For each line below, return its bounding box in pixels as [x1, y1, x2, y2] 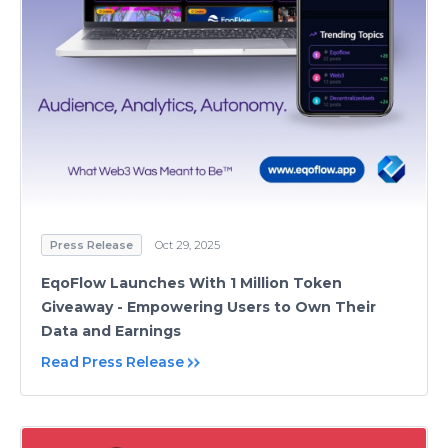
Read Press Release [41, 353, 184, 371]
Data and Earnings [41, 322, 181, 340]
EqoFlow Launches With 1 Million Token [41, 274, 342, 292]
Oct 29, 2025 [155, 238, 220, 252]
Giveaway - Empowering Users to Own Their [41, 298, 376, 316]
